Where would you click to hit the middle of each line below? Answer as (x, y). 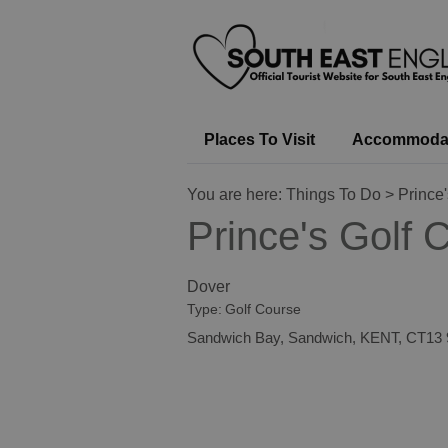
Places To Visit (259, 139)
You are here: (236, 194)
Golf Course (263, 309)
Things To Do (333, 194)
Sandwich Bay (233, 337)
